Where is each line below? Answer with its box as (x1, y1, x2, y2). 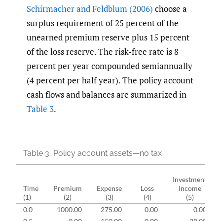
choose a (153, 3, 187, 15)
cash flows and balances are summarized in (27, 89, 186, 101)
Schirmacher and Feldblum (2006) (27, 3, 153, 15)
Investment (173, 175, 207, 184)
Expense (97, 184, 122, 192)
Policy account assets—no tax (53, 148, 162, 158)
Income (178, 184, 201, 192)
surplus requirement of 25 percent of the (27, 17, 179, 29)
